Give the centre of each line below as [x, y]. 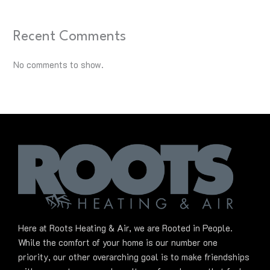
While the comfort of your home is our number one [118, 243]
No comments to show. [59, 65]
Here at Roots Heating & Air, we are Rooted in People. [125, 228]
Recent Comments [70, 36]
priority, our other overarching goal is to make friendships [134, 257]
